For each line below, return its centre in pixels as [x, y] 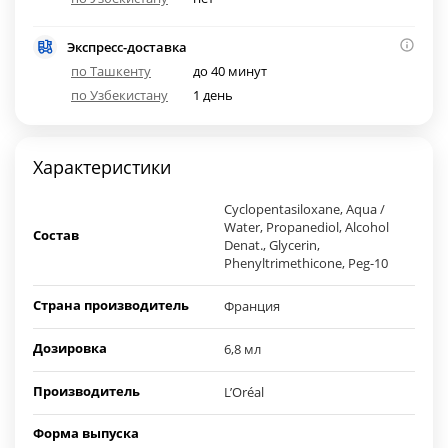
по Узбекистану [119, 95]
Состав [56, 235]
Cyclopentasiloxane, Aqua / [304, 209]
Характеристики [102, 167]
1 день [213, 95]
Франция [252, 306]
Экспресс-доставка [127, 47]
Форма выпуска [86, 433]
